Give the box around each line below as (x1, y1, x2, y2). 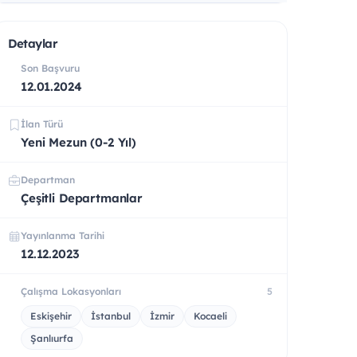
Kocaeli (194, 309, 227, 322)
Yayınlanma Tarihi (21, 229, 104, 241)
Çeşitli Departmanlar (21, 190, 143, 206)
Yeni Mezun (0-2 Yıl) (21, 134, 136, 150)
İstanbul (91, 309, 131, 322)
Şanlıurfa (30, 331, 73, 344)
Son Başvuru (21, 61, 80, 74)
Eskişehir (30, 309, 72, 322)
